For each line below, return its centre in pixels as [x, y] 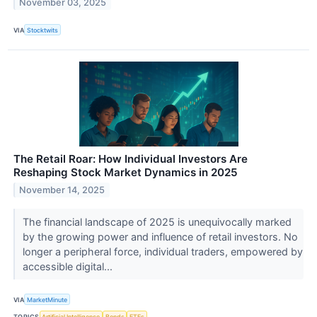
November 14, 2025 [62, 190]
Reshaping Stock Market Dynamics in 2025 [126, 173]
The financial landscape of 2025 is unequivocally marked [157, 222]
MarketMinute [47, 299]
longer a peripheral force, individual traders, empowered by [162, 252]
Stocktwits [43, 30]
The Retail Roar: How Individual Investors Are [131, 159]
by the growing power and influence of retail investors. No [160, 237]
